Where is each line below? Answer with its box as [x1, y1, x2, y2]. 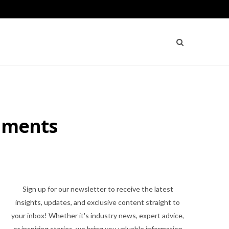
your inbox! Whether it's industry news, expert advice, [11, 211, 184, 220]
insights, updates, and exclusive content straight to [15, 198, 180, 207]
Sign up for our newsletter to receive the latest [22, 185, 173, 194]
